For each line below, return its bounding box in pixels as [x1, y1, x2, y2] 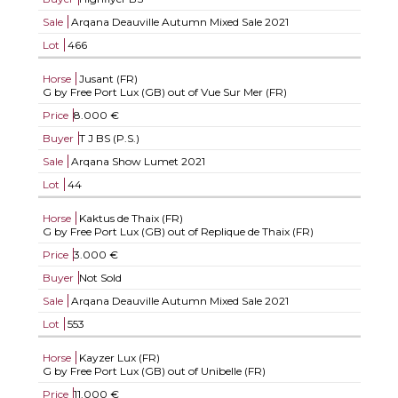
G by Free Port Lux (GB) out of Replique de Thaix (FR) [42, 225, 314, 238]
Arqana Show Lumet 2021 [68, 155, 205, 168]
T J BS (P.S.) [78, 131, 139, 145]
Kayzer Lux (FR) [78, 351, 160, 364]
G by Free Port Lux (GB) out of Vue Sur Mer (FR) [42, 85, 287, 99]
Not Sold [78, 271, 122, 284]
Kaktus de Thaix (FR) [78, 211, 183, 225]
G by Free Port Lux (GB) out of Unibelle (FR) [42, 364, 266, 378]
